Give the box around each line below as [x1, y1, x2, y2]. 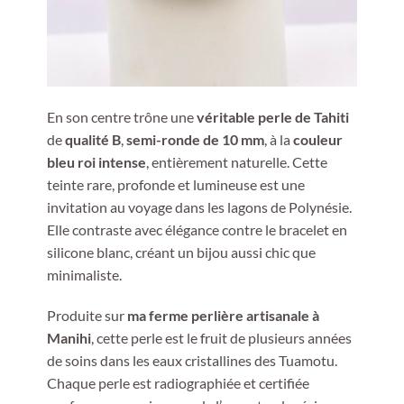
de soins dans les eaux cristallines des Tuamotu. [46, 352, 337, 370]
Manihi [46, 329, 91, 347]
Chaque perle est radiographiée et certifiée [46, 374, 309, 392]
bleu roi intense [46, 152, 146, 170]
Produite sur [46, 307, 127, 325]
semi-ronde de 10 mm [125, 130, 264, 148]
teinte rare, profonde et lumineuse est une [46, 175, 305, 193]
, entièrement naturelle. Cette [145, 152, 327, 170]
